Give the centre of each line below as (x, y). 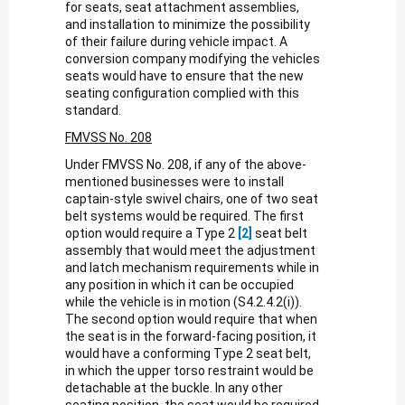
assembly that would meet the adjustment (190, 250)
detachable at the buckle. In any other (174, 387)
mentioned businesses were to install (174, 181)
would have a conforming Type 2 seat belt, (188, 353)
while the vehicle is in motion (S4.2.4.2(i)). (184, 301)
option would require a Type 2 (150, 233)
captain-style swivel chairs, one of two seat (192, 198)
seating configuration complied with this (182, 93)
